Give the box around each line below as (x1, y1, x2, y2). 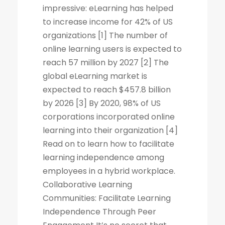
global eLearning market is (43, 70, 147, 82)
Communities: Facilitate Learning (43, 192, 171, 204)
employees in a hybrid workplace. (43, 165, 175, 177)
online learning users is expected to (43, 43, 182, 55)
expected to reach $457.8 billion (43, 83, 171, 95)
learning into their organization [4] (43, 124, 178, 136)
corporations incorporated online (43, 110, 175, 123)
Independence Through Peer (43, 205, 156, 217)
